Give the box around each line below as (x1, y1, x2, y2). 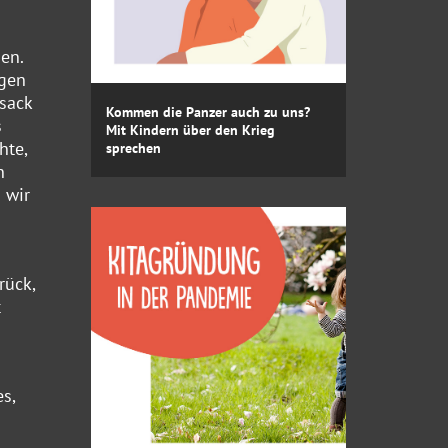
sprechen (106, 138, 161, 157)
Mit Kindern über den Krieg (106, 120, 275, 139)
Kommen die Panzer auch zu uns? (106, 102, 310, 121)
